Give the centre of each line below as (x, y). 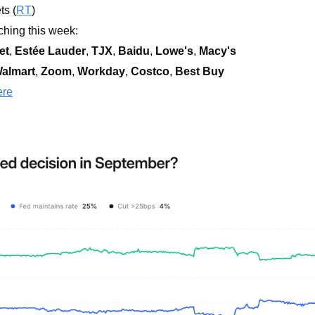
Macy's (218, 51)
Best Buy (200, 72)
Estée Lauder (50, 51)
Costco (150, 72)
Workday (101, 72)
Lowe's (174, 51)
